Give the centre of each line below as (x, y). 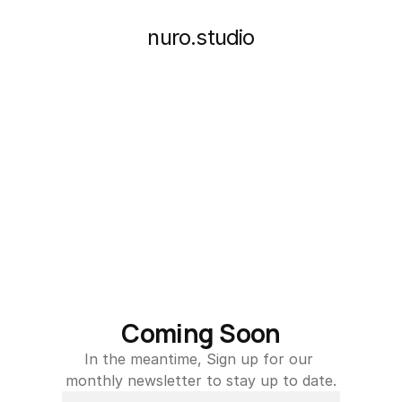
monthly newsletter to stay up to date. (201, 380)
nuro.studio (201, 37)
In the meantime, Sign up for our (199, 359)
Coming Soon (201, 333)
